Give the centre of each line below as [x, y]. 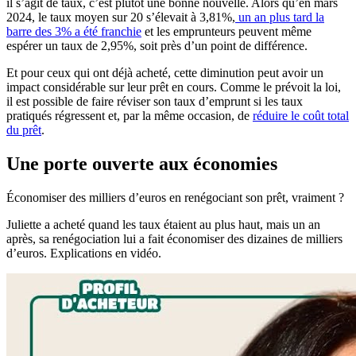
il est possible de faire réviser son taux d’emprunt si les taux [155, 102]
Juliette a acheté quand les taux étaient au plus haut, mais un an [163, 224]
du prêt [24, 130]
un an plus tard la [280, 17]
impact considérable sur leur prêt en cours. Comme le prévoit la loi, [174, 87]
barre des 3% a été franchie [74, 32]
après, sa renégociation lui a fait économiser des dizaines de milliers [174, 239]
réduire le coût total [301, 116]
